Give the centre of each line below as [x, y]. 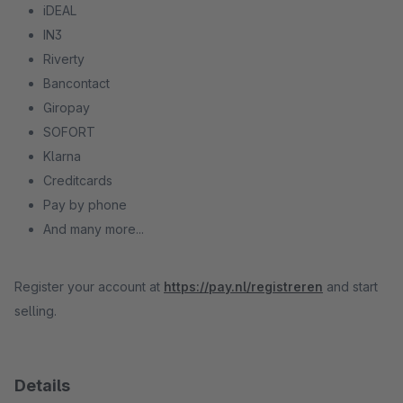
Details [42, 385]
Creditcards [78, 180]
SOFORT [71, 132]
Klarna [62, 156]
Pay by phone [85, 205]
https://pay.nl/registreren [243, 287]
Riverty [64, 59]
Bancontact [76, 83]
